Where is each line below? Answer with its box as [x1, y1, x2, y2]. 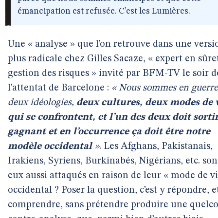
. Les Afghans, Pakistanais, [99, 142, 213, 151]
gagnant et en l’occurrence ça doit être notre [8, 127, 210, 137]
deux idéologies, [8, 98, 76, 108]
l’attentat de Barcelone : [8, 83, 111, 93]
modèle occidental [8, 142, 92, 151]
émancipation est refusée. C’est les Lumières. [18, 7, 190, 16]
